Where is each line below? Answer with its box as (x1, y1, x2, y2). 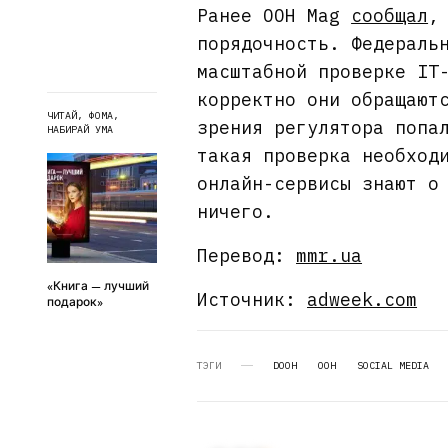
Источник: (197, 287, 308, 311)
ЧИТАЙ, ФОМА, (47, 109, 119, 123)
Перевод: (197, 243, 297, 267)
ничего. (197, 199, 274, 223)
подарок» (47, 294, 103, 311)
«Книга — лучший (47, 278, 149, 295)
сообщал (351, 3, 429, 27)
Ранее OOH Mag (197, 3, 352, 27)
